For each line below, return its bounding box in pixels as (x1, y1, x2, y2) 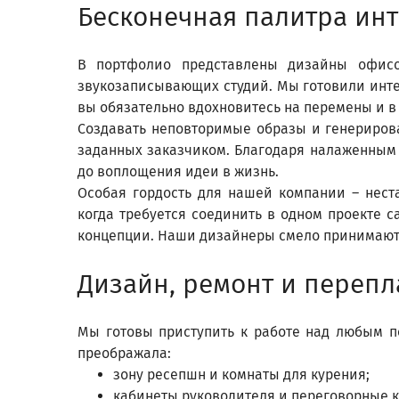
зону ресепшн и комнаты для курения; (113, 366, 370, 383)
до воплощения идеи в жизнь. (77, 163, 279, 180)
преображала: (77, 345, 171, 362)
